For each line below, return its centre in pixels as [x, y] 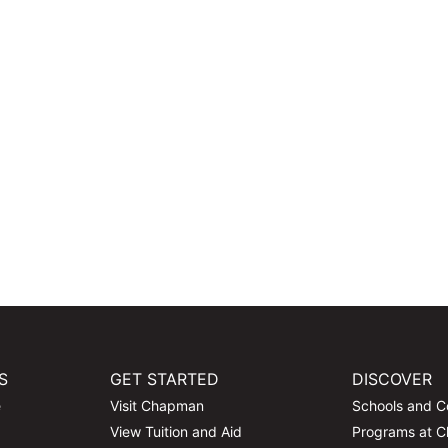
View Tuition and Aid [175, 432]
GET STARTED [164, 379]
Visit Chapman [156, 406]
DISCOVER [392, 379]
